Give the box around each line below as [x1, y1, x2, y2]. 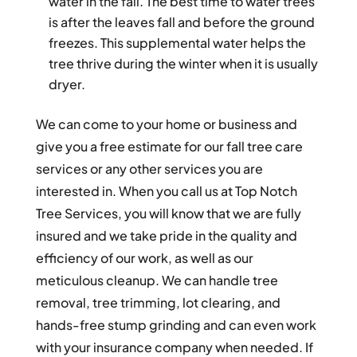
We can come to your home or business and [35, 116, 297, 133]
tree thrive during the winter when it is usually [48, 55, 318, 73]
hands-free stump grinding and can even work [35, 316, 316, 334]
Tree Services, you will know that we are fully [35, 205, 301, 222]
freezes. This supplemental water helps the [48, 34, 306, 52]
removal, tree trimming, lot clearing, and [35, 294, 280, 312]
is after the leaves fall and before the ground [48, 14, 315, 31]
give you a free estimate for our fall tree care [35, 138, 303, 155]
